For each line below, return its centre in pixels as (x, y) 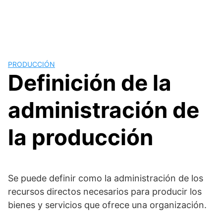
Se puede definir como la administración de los (106, 178)
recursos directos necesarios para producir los (105, 192)
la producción (81, 137)
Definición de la (90, 83)
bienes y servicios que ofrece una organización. (107, 205)
